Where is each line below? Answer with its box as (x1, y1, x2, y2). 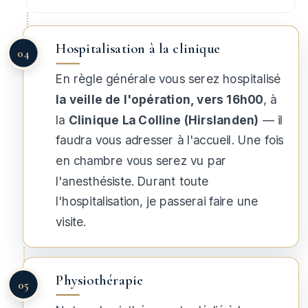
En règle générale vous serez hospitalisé (56, 71, 281, 87)
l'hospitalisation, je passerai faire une (56, 195, 258, 209)
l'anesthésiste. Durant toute (56, 174, 209, 188)
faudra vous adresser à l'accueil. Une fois (56, 133, 284, 148)
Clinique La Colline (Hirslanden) (68, 113, 259, 127)
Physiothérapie (56, 272, 144, 289)
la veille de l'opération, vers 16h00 (56, 92, 263, 107)
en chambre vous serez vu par (56, 153, 227, 168)
